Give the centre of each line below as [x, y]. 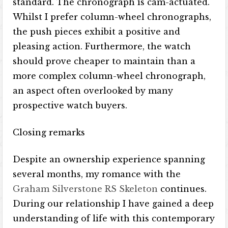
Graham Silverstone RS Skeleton [85, 189]
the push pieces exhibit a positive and [97, 32]
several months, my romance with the [97, 174]
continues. [182, 189]
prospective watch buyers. [70, 105]
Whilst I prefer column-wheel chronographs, [112, 17]
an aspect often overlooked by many [93, 91]
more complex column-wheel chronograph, [109, 76]
